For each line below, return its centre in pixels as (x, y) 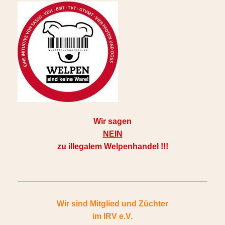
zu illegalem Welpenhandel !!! (113, 147)
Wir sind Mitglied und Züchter (113, 204)
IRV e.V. (118, 216)
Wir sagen (113, 122)
